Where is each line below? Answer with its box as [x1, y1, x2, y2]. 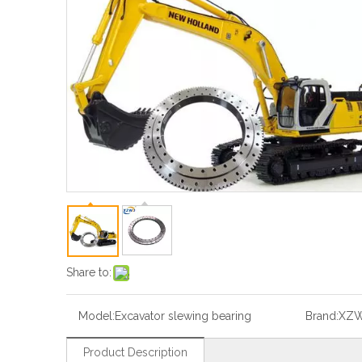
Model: [78, 309, 115, 322]
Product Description [83, 346, 187, 359]
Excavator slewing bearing [115, 309, 251, 322]
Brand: [305, 309, 339, 322]
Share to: [66, 266, 112, 279]
